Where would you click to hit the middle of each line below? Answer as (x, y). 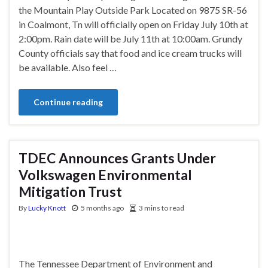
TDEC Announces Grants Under (117, 158)
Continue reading (68, 102)
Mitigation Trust (70, 191)
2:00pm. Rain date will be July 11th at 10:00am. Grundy (130, 38)
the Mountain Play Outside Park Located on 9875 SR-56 (133, 10)
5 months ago (102, 208)
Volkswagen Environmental (105, 174)
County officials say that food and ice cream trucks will (130, 53)
